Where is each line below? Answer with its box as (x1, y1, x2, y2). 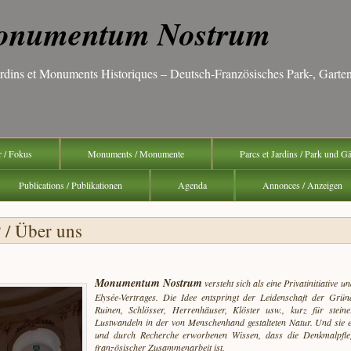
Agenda (178, 179, 207, 191)
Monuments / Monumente (88, 147, 184, 160)
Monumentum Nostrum (95, 275, 203, 291)
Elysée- (95, 291, 121, 303)
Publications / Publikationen (19, 179, 122, 191)
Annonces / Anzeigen (262, 179, 342, 191)
